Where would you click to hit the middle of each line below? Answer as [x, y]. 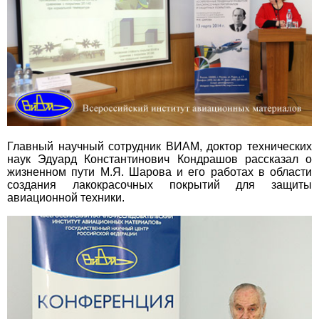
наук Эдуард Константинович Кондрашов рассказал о [159, 159]
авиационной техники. [66, 198]
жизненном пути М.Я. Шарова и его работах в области [159, 172]
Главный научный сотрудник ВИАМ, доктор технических [159, 147]
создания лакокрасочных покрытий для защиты [159, 185]
